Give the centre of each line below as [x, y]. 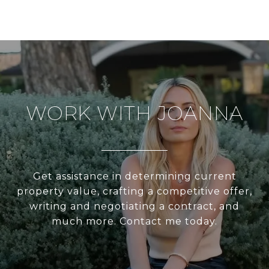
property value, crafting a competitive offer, [134, 192]
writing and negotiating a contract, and [134, 207]
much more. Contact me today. [134, 222]
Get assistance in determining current [134, 177]
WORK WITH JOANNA [134, 113]
